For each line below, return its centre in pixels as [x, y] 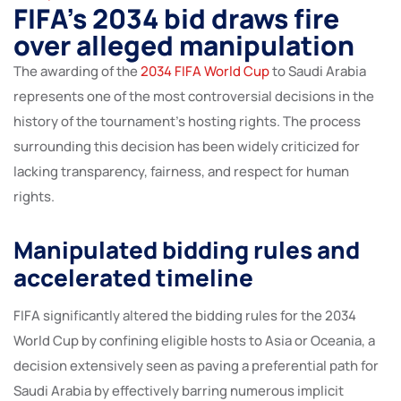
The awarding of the [77, 71]
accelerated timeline [133, 277]
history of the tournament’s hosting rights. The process [187, 121]
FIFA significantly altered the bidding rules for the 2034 [185, 315]
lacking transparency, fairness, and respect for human [181, 171]
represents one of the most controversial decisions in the [194, 96]
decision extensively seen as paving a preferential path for [196, 365]
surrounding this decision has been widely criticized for [187, 146]
